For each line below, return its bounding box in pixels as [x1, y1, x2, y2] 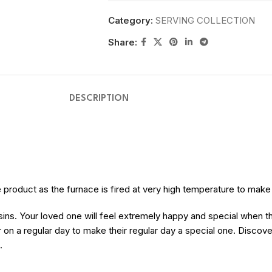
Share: [107, 36, 137, 48]
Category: [107, 15, 153, 26]
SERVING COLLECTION [155, 15, 255, 26]
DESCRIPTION [69, 94, 129, 103]
